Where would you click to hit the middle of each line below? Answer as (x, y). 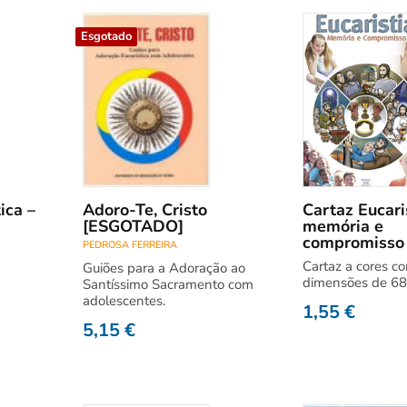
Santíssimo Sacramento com (168, 284)
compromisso (353, 243)
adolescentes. (124, 301)
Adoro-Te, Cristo (145, 210)
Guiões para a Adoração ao (164, 268)
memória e (342, 226)
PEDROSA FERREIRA (130, 245)
